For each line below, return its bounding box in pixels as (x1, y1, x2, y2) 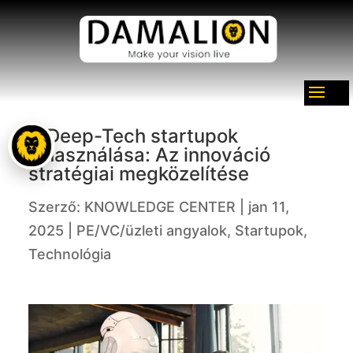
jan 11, (248, 199, 289, 215)
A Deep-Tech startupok (28, 124, 238, 147)
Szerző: (28, 199, 84, 215)
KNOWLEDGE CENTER (84, 199, 236, 215)
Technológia (28, 246, 111, 262)
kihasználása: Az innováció (28, 143, 270, 166)
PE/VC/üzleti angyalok (76, 222, 227, 239)
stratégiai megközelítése (28, 162, 249, 185)
